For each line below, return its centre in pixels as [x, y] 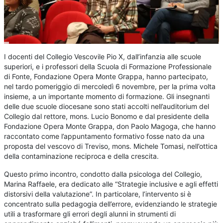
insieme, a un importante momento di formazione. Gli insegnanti [107, 97]
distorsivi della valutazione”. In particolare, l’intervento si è [98, 194]
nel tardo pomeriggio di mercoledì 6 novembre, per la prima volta [110, 87]
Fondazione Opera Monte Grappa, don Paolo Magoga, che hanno [110, 126]
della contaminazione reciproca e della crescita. [82, 156]
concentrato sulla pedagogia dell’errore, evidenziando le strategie [111, 204]
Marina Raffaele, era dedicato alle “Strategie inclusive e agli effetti [111, 184]
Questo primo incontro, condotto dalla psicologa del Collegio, [103, 174]
